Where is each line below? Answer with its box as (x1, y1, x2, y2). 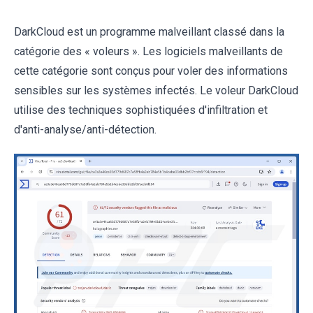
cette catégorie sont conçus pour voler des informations (14, 64, 288, 78)
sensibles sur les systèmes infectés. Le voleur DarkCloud (14, 84, 298, 97)
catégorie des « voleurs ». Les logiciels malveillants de (14, 45, 283, 58)
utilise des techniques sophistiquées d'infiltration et (14, 103, 268, 117)
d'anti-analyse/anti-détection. (14, 123, 156, 136)
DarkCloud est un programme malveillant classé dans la (14, 25, 284, 38)
